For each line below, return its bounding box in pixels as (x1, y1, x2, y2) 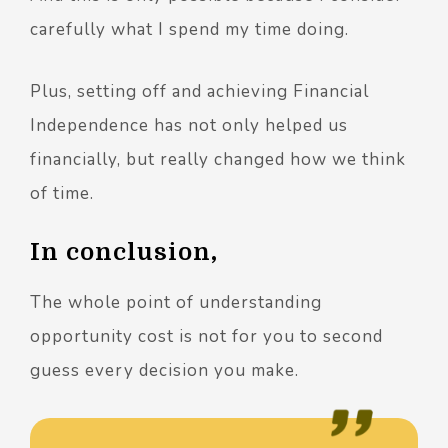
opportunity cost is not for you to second (30, 324, 383, 348)
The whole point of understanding (30, 290, 322, 314)
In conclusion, (30, 237, 218, 266)
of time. (30, 181, 94, 205)
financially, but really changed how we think (30, 147, 406, 171)
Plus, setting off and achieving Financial (30, 79, 369, 103)
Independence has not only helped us (30, 113, 348, 137)
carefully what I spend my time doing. (30, 17, 349, 41)
